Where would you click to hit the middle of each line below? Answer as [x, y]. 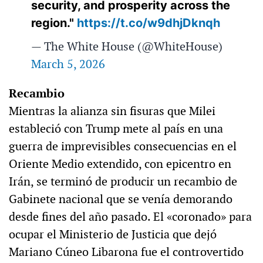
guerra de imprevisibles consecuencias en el [123, 146]
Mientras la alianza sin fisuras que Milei [112, 111]
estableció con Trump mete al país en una [116, 129]
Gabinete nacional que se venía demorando [121, 199]
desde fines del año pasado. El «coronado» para [130, 217]
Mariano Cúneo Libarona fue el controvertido [126, 252]
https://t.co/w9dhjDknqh [148, 23]
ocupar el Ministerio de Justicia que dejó [113, 235]
